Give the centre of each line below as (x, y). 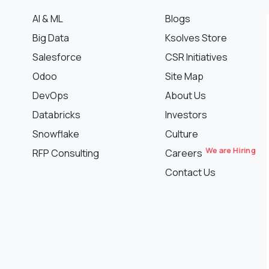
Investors (186, 115)
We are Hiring (231, 151)
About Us (186, 96)
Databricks (56, 115)
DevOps (50, 96)
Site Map (184, 77)
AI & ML (48, 19)
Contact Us (190, 173)
